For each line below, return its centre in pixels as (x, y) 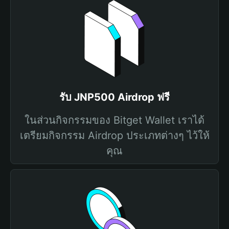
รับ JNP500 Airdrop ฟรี (114, 97)
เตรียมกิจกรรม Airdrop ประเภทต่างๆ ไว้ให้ (114, 135)
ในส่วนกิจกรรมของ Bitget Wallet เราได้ (114, 120)
